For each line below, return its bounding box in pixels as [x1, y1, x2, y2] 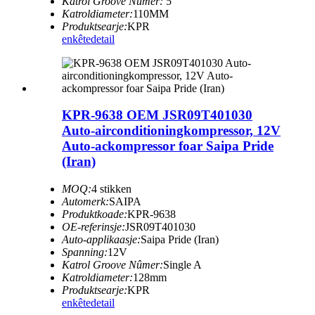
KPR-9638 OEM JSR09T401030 [62, 108, 252, 123]
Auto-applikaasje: [62, 233, 141, 245]
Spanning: [62, 245, 108, 258]
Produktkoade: [62, 207, 127, 220]
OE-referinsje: [62, 220, 125, 233]
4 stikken [91, 182, 131, 195]
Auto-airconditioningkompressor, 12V [62, 123, 281, 139]
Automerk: [62, 195, 109, 207]
